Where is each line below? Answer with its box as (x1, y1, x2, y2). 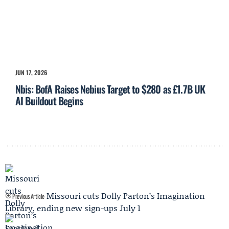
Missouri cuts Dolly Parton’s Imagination (46, 190, 205, 202)
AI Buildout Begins (15, 93, 83, 109)
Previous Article (11, 192, 44, 201)
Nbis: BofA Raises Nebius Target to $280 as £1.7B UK (15, 81, 205, 97)
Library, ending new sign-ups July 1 (5, 202, 141, 214)
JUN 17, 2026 (15, 68, 47, 77)
